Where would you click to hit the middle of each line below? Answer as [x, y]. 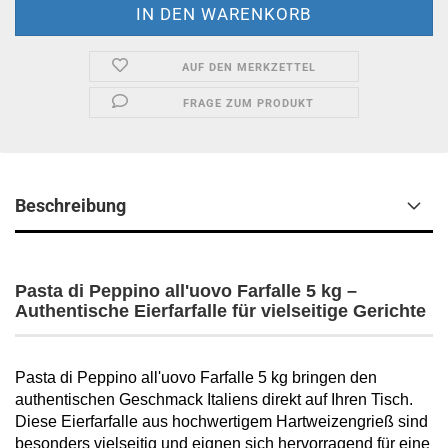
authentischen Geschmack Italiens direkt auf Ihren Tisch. [214, 399]
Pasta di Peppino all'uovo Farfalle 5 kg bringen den [196, 377]
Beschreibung [70, 205]
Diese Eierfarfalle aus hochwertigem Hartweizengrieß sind [221, 421]
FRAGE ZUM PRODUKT [249, 103]
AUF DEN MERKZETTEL [248, 67]
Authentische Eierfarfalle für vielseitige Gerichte [220, 311]
